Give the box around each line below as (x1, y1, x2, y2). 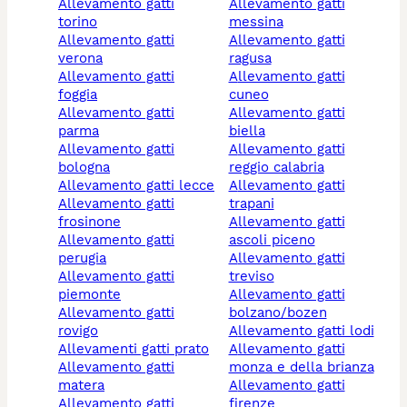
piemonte (58, 285, 121, 303)
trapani (228, 194, 274, 212)
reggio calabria (228, 158, 324, 175)
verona (58, 49, 103, 66)
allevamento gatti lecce (67, 176, 214, 194)
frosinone (58, 213, 121, 230)
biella (228, 122, 265, 139)
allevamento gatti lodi (237, 322, 374, 339)
